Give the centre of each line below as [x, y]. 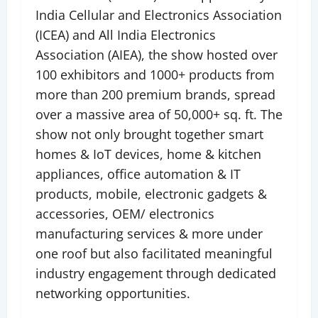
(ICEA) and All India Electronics [126, 35]
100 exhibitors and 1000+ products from [155, 75]
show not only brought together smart [149, 135]
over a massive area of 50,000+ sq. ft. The [159, 115]
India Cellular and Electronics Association [159, 15]
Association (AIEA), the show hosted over [157, 55]
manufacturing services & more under [149, 234]
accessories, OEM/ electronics [125, 214]
